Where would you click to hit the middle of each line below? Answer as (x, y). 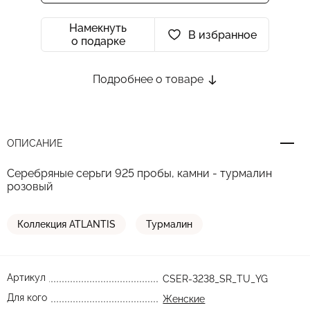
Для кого (27, 298)
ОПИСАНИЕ (35, 143)
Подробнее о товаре (149, 79)
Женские (184, 299)
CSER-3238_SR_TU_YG (216, 279)
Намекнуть (98, 28)
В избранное (222, 35)
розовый (30, 186)
